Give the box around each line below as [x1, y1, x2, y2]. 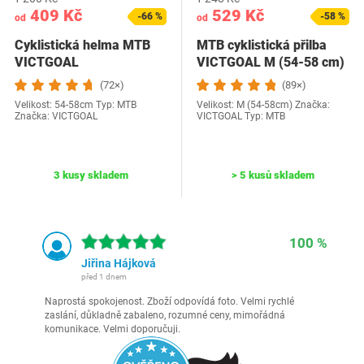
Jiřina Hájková [81, 257, 156, 270]
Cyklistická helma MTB [15, 37, 150, 53]
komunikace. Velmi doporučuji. [45, 323, 180, 335]
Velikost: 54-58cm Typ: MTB [15, 99, 136, 110]
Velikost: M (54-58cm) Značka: [197, 99, 330, 110]
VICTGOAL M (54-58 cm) [197, 54, 344, 70]
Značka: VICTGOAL [15, 110, 97, 122]
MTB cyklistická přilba [197, 37, 327, 53]
